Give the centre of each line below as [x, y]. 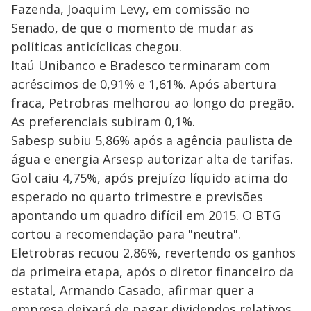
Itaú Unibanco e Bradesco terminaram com [141, 65]
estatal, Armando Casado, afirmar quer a [133, 290]
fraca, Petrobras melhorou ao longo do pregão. [153, 102]
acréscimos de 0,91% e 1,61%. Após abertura [144, 84]
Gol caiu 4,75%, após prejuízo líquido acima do [150, 177]
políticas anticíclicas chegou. [96, 46]
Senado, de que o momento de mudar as [132, 27]
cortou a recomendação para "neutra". [126, 234]
